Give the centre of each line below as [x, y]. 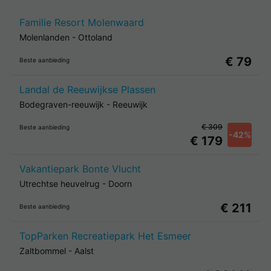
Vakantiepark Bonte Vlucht [80, 169]
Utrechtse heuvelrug [60, 184]
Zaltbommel [43, 251]
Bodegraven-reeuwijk [62, 104]
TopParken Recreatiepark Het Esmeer [105, 236]
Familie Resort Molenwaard [82, 22]
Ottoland [95, 37]
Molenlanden [44, 37]
